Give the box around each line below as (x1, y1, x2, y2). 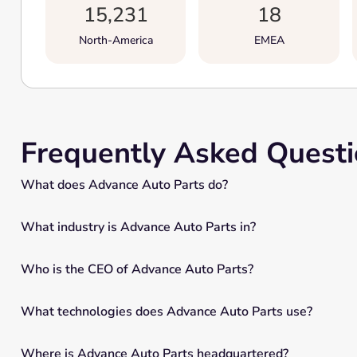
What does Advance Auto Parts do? (20, 175, 228, 194)
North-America (78, 33, 153, 48)
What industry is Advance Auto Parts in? (20, 218, 256, 236)
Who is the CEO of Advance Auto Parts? (20, 260, 253, 278)
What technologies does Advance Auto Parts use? (20, 302, 312, 320)
